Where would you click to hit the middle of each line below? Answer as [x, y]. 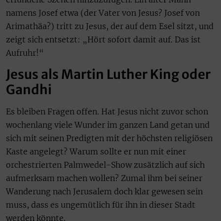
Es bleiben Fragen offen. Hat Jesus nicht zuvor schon [107, 112]
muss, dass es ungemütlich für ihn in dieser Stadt [101, 205]
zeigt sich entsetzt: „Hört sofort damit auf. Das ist [103, 39]
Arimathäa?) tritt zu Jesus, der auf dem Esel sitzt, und [110, 26]
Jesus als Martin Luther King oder [108, 74]
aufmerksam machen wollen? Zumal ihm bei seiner [104, 178]
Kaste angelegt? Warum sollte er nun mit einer [96, 152]
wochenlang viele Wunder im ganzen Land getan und [108, 125]
